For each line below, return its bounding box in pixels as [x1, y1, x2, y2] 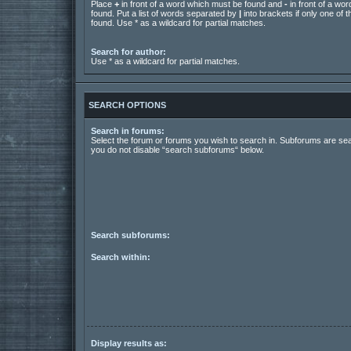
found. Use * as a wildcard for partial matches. [91, 18, 266, 28]
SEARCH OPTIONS [89, 100, 166, 110]
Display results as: [91, 338, 167, 348]
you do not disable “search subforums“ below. [91, 145, 264, 155]
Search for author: [91, 47, 166, 57]
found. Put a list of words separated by [91, 9, 239, 19]
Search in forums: [91, 126, 165, 136]
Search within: [91, 251, 150, 262]
